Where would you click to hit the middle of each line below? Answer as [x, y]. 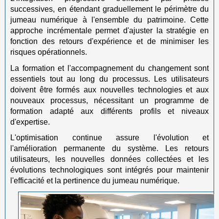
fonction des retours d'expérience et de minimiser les [109, 41]
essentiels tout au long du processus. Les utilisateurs [109, 79]
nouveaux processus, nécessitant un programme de [109, 100]
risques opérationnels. [49, 52]
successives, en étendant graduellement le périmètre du [109, 9]
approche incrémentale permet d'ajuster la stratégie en [109, 31]
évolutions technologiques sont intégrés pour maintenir [109, 170]
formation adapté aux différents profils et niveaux [109, 111]
